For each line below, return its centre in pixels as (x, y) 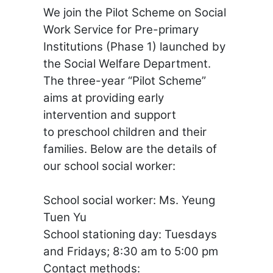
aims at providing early (104, 98)
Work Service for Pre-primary (121, 30)
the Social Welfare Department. (127, 64)
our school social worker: (109, 166)
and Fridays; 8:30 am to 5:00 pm (131, 251)
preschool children (106, 132)
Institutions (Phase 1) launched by (134, 47)
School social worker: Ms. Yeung (129, 200)
